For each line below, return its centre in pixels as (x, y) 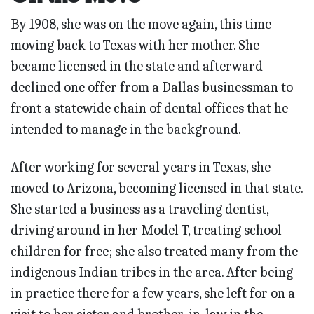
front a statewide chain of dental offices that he (149, 108)
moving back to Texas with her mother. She (135, 45)
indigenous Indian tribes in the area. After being (152, 272)
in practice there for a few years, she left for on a (153, 293)
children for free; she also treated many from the (154, 251)
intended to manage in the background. (126, 129)
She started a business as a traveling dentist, (139, 209)
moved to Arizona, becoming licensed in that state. (157, 188)
